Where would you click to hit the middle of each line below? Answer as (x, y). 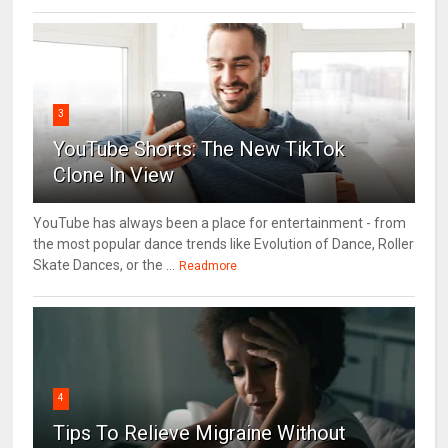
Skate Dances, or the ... (104, 265)
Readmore (208, 266)
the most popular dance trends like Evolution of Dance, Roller (224, 244)
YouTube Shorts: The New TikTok (199, 149)
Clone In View (114, 175)
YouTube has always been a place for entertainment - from (220, 223)
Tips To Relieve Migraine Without (200, 433)
